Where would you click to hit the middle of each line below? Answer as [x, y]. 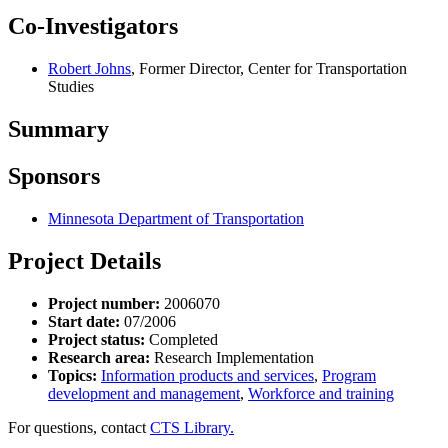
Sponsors [54, 176]
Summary [58, 129]
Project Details [84, 260]
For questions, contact [79, 427]
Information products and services [207, 375]
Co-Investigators [93, 26]
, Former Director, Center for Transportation [269, 69]
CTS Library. [192, 427]
